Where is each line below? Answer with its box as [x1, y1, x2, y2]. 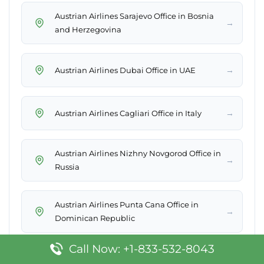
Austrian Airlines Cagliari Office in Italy [55, 108, 202, 118]
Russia [55, 162, 80, 172]
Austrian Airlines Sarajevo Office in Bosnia [55, 11, 214, 21]
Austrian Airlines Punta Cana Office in [55, 200, 199, 210]
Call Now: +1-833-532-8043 [68, 242, 214, 256]
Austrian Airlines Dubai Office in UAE [55, 65, 196, 75]
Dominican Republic [55, 213, 135, 223]
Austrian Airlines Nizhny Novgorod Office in [55, 148, 221, 159]
